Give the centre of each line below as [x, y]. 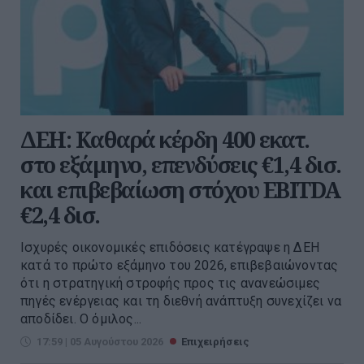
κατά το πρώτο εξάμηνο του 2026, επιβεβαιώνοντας [180, 266]
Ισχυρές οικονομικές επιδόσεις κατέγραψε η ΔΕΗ [170, 248]
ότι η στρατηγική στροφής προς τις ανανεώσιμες [170, 284]
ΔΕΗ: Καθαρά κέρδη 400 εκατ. [165, 140]
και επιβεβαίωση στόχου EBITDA [180, 190]
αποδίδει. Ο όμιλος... [81, 319]
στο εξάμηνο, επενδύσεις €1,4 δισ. [181, 165]
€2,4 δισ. [60, 215]
